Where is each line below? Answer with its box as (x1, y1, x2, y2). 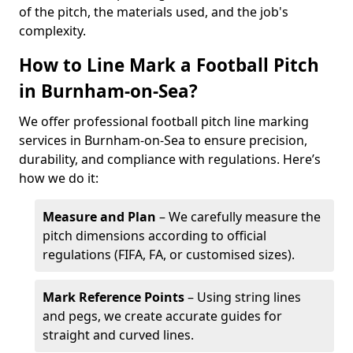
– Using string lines (184, 288, 301, 306)
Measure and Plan (43, 208, 156, 225)
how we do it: (19, 169, 98, 187)
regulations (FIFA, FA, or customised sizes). (43, 246, 295, 263)
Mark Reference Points (43, 288, 184, 306)
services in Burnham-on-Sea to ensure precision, (19, 132, 307, 149)
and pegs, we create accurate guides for (43, 307, 282, 325)
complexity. (19, 22, 86, 39)
